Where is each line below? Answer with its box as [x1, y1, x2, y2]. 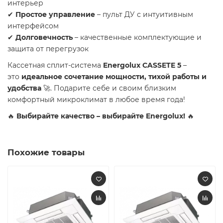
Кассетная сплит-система [7, 61, 103, 70]
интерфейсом [7, 21, 59, 31]
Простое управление [15, 10, 95, 19]
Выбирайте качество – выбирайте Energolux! [16, 111, 185, 121]
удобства [7, 84, 41, 93]
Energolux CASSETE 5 [103, 61, 181, 70]
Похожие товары [7, 147, 85, 158]
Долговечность [15, 33, 73, 42]
